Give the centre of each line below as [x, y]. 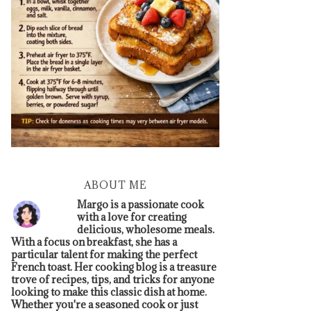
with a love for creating [132, 217]
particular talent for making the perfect [104, 254]
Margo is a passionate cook [141, 204]
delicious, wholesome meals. [146, 229]
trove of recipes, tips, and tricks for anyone [113, 279]
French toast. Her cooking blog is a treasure [114, 267]
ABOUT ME [115, 185]
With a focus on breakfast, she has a [94, 242]
